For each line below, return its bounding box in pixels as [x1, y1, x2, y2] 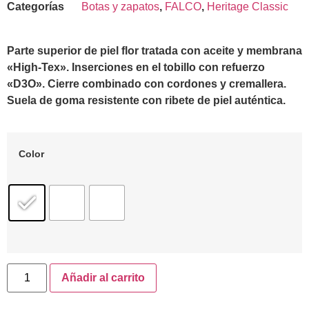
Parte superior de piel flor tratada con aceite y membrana [7, 45, 302, 57]
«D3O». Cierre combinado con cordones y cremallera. [7, 78, 286, 90]
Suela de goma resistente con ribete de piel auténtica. [7, 94, 286, 106]
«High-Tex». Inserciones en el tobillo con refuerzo [7, 61, 265, 73]
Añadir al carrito [61, 271, 146, 283]
